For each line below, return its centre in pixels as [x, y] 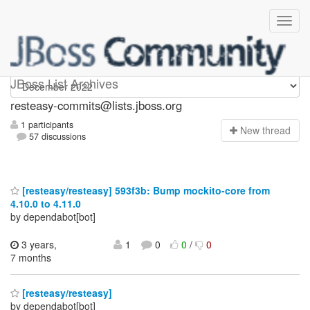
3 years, [38, 244]
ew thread [269, 130]
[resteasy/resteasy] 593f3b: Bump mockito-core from [145, 190]
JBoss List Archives [64, 83]
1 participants [46, 125]
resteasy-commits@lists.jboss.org [96, 105]
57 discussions [56, 137]
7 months [31, 257]
